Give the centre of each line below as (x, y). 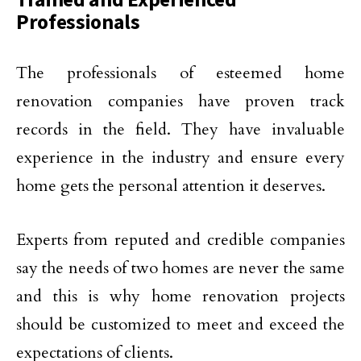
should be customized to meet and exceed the (180, 325)
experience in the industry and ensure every (180, 158)
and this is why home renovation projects (180, 297)
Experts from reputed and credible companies (180, 240)
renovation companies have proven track (180, 102)
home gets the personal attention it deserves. (171, 186)
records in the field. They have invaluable (180, 130)
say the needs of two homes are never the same (180, 268)
